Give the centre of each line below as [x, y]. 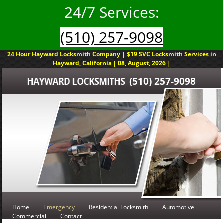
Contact [71, 216]
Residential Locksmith [118, 207]
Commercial [29, 216]
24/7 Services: [111, 12]
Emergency [59, 207]
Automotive [178, 207]
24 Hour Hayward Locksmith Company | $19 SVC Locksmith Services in [111, 54]
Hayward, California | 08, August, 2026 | [111, 63]
